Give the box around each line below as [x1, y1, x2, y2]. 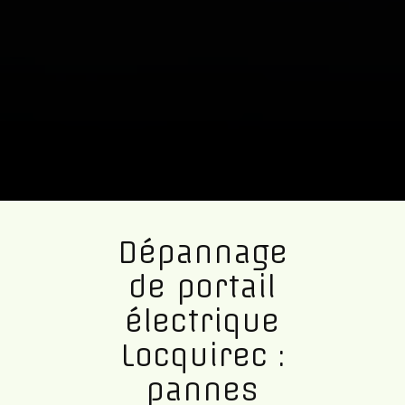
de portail [128, 268, 277, 306]
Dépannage [117, 234, 287, 271]
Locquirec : [120, 337, 285, 374]
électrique [125, 303, 280, 340]
